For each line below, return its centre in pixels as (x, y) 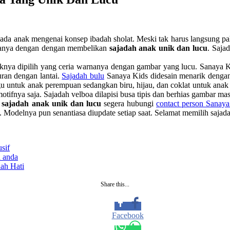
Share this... (115, 184)
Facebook (128, 215)
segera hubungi (129, 103)
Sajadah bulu (83, 75)
